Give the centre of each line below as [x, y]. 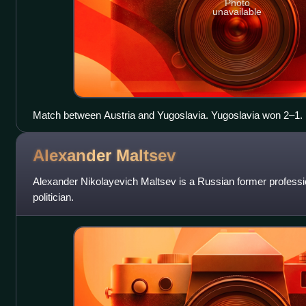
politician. [53, 197]
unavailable [237, 11]
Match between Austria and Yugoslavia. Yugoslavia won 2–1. [167, 115]
